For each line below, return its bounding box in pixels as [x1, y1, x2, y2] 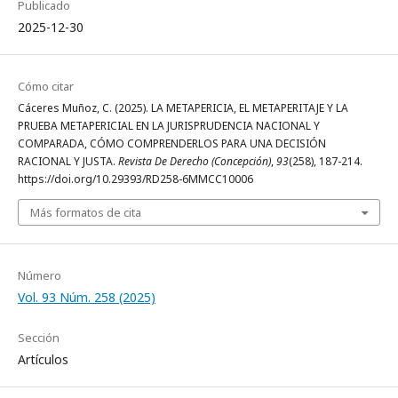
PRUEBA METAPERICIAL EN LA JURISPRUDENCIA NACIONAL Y [18, 118, 320, 134]
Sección [18, 330, 60, 346]
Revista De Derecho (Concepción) [118, 154, 271, 170]
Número [18, 267, 61, 284]
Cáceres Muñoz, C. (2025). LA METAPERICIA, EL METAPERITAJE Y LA [18, 100, 348, 116]
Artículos [18, 351, 68, 369]
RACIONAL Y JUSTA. [18, 154, 118, 170]
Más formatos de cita [30, 204, 141, 221]
